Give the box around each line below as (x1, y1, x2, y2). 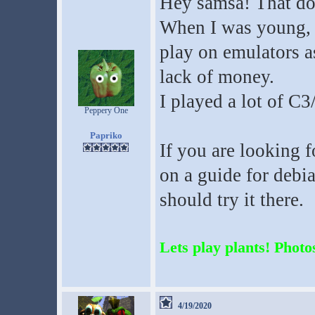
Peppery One (84, 105, 128, 115)
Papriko (89, 130, 122, 141)
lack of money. (159, 66, 274, 87)
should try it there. (159, 189, 304, 210)
